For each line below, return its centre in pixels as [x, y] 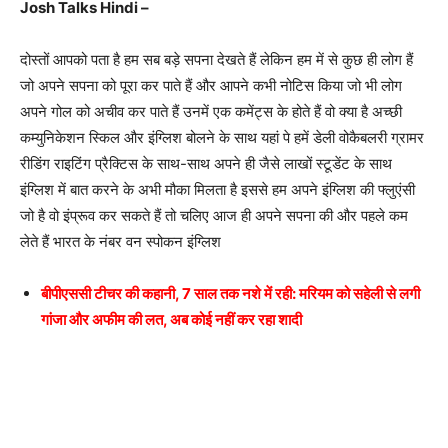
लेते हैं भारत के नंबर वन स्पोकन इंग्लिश [120, 241]
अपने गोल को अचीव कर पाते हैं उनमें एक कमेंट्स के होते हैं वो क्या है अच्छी [211, 111]
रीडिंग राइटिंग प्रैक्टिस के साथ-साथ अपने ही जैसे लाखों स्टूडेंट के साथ [206, 163]
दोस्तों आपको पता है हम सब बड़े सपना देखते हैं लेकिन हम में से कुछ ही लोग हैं [216, 59]
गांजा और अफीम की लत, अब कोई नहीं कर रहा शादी [171, 319]
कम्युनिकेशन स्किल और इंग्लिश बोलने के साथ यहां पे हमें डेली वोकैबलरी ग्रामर [222, 137]
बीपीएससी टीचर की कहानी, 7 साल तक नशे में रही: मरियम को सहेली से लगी [230, 293]
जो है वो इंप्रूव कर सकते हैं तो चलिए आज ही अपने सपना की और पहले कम [214, 215]
